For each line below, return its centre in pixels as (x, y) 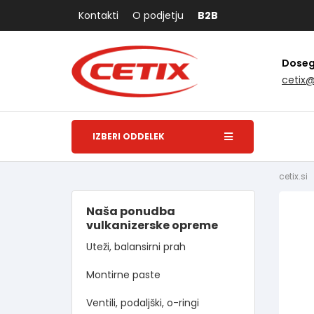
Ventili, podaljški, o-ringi (143, 303)
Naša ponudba (131, 211)
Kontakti (98, 15)
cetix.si (294, 176)
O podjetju (158, 15)
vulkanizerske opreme (152, 225)
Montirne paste (123, 275)
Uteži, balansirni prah (136, 247)
